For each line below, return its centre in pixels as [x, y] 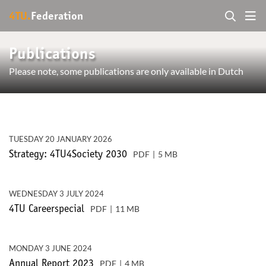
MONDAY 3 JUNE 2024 [50, 248]
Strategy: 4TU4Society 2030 [68, 155]
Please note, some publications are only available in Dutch [126, 71]
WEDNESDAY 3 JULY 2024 [56, 194]
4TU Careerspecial [47, 210]
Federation [57, 17]
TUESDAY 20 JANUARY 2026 [61, 139]
